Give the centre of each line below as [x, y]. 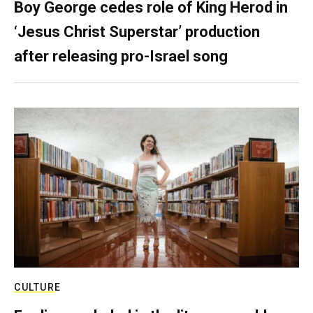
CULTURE [38, 287]
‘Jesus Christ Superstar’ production [137, 31]
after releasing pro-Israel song [121, 56]
